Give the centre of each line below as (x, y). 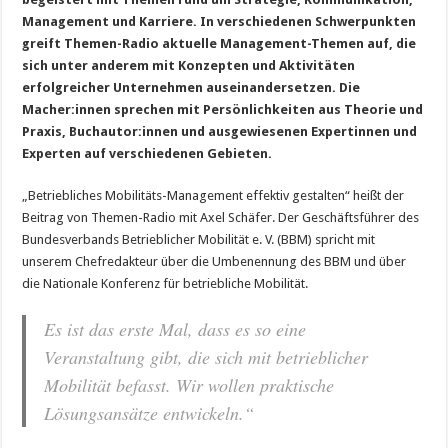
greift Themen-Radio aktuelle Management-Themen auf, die (219, 43)
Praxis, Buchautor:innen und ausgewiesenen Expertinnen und (220, 131)
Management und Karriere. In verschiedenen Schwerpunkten (219, 21)
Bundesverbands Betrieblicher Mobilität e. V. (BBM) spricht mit (199, 239)
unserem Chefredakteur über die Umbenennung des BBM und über (214, 261)
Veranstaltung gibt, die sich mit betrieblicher (206, 356)
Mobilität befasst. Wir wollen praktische (189, 384)
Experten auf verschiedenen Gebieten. (147, 153)
